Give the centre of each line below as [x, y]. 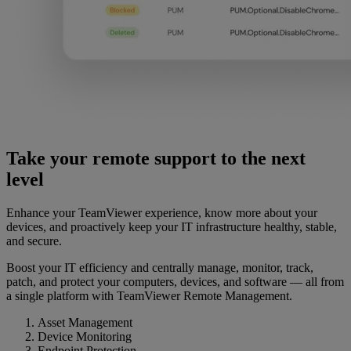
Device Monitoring [85, 337]
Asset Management [85, 323]
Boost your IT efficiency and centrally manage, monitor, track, [160, 268]
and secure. [34, 241]
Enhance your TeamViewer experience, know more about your [162, 213]
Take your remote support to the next [156, 159]
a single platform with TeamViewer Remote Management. [149, 296]
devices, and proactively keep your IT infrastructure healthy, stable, [172, 227]
